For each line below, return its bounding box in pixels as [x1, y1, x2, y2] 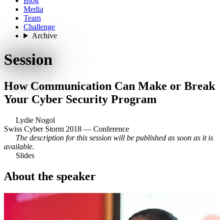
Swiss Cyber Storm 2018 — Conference [4, 124, 129, 133]
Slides [16, 151, 34, 160]
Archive [31, 31, 57, 40]
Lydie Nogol [16, 115, 55, 124]
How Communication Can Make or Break [4, 79, 215, 92]
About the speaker [4, 169, 99, 183]
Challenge [24, 23, 55, 31]
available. [4, 142, 34, 151]
